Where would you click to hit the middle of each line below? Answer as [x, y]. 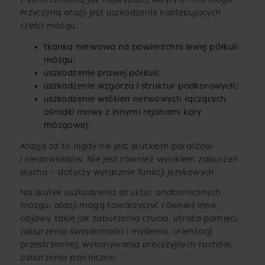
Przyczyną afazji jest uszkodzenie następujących [120, 13]
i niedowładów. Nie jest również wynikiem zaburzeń [129, 160]
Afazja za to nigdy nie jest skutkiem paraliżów [117, 147]
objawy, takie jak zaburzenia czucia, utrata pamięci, [129, 219]
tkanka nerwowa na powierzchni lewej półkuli [140, 47]
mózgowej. [67, 125]
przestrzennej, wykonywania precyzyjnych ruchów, [126, 245]
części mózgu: [49, 26]
